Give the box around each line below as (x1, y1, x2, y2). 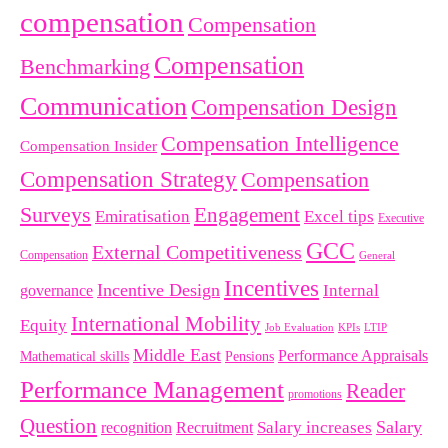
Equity (20, 316, 67, 335)
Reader (346, 380, 405, 402)
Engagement (194, 203, 300, 227)
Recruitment (176, 418, 253, 437)
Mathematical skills (20, 349, 129, 364)
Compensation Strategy (20, 166, 237, 192)
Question (20, 415, 97, 437)
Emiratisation (95, 207, 190, 226)
